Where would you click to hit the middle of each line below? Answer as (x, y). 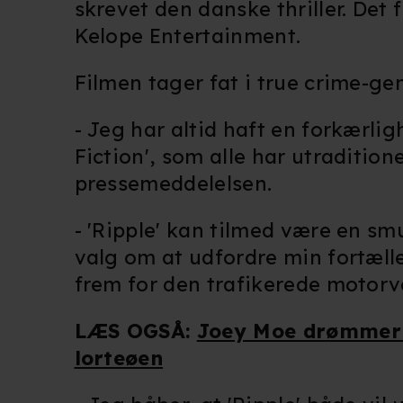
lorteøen (119, 358)
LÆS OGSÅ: (135, 331)
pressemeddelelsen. (176, 184)
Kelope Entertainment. (188, 36)
